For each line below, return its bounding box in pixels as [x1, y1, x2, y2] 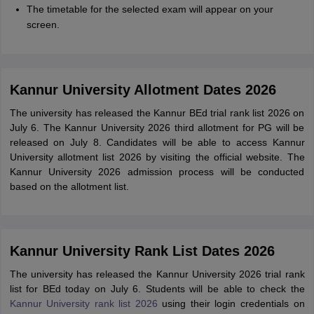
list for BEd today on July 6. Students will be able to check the [9, 283, 305, 294]
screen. [26, 19, 60, 30]
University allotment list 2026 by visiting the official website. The [9, 151, 305, 163]
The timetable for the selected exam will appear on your [26, 4, 273, 15]
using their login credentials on [157, 298, 305, 309]
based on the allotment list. [9, 181, 129, 192]
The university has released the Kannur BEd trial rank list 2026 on [9, 107, 305, 118]
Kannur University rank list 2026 [9, 298, 158, 309]
